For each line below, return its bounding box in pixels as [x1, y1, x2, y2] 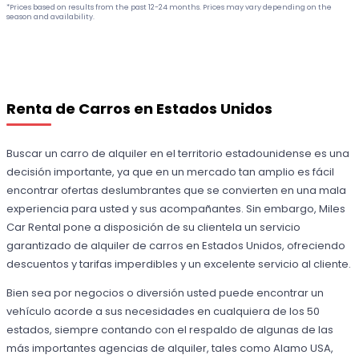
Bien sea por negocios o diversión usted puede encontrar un [6, 284, 325, 301]
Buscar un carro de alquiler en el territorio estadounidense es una [6, 145, 350, 161]
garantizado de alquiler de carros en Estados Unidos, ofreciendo [6, 237, 346, 253]
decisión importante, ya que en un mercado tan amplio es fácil [6, 163, 335, 179]
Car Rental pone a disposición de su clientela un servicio [6, 219, 301, 235]
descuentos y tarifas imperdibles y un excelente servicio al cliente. [6, 256, 352, 272]
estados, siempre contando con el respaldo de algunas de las [6, 321, 334, 337]
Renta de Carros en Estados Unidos [6, 99, 273, 119]
